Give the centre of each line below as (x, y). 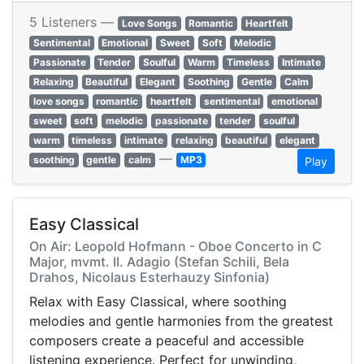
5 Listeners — (74, 22)
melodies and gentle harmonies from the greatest (181, 321)
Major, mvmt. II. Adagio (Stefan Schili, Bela (159, 262)
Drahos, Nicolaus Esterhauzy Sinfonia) (149, 277)
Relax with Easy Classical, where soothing (158, 302)
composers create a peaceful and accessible (167, 341)
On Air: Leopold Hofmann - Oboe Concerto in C (175, 247)
